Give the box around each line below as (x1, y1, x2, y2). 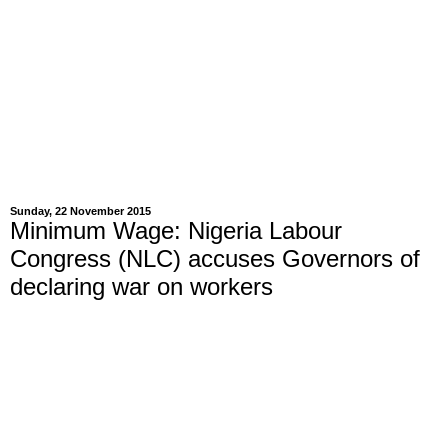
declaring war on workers (10, 273, 273, 300)
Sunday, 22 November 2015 (10, 205, 151, 217)
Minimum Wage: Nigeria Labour (10, 217, 342, 244)
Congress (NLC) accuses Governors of (10, 245, 420, 272)
